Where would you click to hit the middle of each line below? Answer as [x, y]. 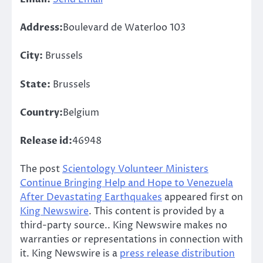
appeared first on [203, 197]
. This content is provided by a [156, 211]
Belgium [81, 112]
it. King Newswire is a [70, 253]
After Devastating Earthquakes [91, 197]
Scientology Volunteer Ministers [135, 169]
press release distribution [177, 253]
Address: [41, 28]
